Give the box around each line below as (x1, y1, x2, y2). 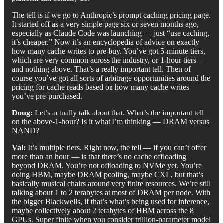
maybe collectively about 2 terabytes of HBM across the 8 (12, 206, 194, 215)
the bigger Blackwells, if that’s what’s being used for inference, (12, 197, 209, 206)
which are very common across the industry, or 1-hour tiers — (12, 55, 206, 64)
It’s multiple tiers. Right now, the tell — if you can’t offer (26, 143, 206, 152)
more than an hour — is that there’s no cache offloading (12, 152, 186, 161)
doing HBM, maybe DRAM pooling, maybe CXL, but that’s (12, 170, 203, 179)
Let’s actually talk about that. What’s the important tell (33, 108, 204, 117)
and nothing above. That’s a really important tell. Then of (12, 64, 191, 73)
